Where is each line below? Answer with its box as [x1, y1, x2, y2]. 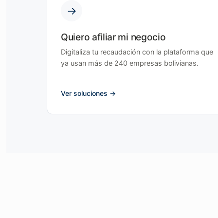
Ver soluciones [61, 89, 108, 97]
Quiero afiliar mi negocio [61, 31, 166, 43]
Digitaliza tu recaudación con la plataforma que [61, 48, 213, 56]
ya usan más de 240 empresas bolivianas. [61, 59, 199, 68]
